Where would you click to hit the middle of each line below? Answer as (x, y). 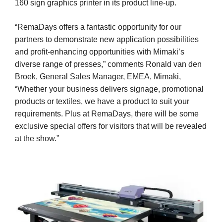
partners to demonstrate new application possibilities (107, 39)
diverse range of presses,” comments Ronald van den (108, 64)
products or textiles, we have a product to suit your (102, 101)
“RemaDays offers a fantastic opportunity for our (98, 27)
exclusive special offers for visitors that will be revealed (111, 126)
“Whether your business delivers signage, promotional (109, 89)
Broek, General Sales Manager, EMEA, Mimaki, (98, 77)
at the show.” (37, 139)
